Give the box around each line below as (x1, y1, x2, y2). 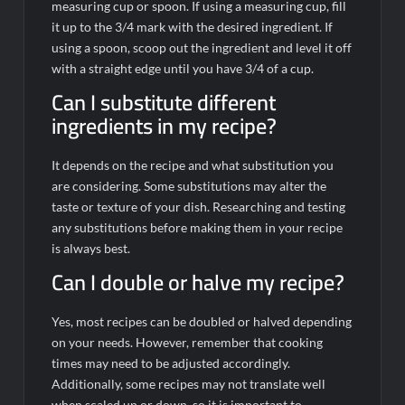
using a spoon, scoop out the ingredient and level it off (52, 39, 353, 55)
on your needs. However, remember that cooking (52, 334, 324, 350)
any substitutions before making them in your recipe (52, 219, 344, 235)
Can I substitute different (52, 81, 277, 123)
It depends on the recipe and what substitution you (52, 156, 334, 173)
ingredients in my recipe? (52, 105, 278, 146)
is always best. (52, 240, 131, 256)
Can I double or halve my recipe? (52, 261, 345, 303)
